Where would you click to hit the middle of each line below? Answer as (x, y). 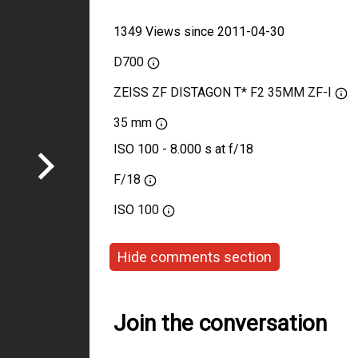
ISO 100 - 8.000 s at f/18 (183, 149)
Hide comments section (195, 257)
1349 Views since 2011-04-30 (199, 32)
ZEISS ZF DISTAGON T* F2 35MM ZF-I (223, 92)
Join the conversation (220, 323)
